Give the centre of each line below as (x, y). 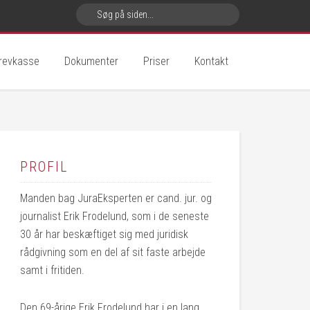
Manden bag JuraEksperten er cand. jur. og (116, 198)
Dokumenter (91, 61)
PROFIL (44, 167)
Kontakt (211, 61)
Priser (156, 61)
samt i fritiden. (52, 270)
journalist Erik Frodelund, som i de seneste (115, 216)
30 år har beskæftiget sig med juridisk (104, 234)
